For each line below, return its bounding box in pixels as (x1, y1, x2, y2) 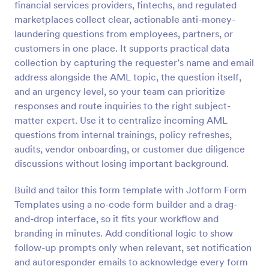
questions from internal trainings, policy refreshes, (14, 128, 232, 141)
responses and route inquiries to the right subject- (14, 100, 231, 112)
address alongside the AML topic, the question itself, (14, 71, 241, 83)
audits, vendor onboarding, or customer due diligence (14, 143, 245, 155)
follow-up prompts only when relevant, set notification (14, 241, 252, 253)
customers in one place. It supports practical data (14, 42, 229, 54)
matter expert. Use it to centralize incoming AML (14, 114, 228, 126)
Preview (114, 5, 155, 19)
